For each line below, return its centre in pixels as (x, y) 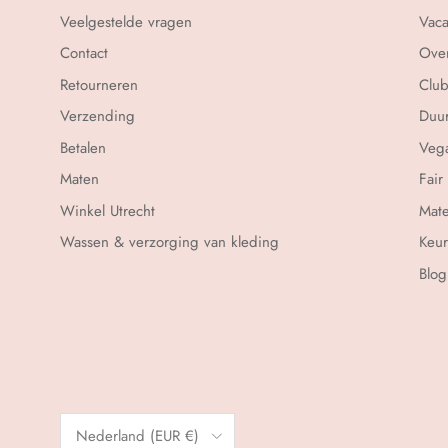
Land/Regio (89, 420)
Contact (84, 53)
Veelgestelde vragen (126, 21)
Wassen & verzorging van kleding (169, 242)
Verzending (97, 116)
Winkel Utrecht (107, 210)
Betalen (83, 147)
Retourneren (99, 84)
